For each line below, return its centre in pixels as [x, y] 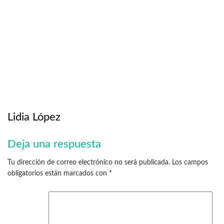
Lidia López [34, 117]
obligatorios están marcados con [58, 174]
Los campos [190, 163]
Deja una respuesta [54, 144]
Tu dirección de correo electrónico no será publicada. [89, 163]
